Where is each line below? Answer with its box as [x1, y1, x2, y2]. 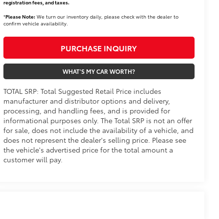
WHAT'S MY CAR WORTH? [63, 66, 135, 75]
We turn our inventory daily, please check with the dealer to [35, 12, 178, 20]
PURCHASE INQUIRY [61, 42, 137, 53]
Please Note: [5, 12, 35, 20]
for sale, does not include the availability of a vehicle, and [3, 125, 194, 135]
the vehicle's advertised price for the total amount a [3, 144, 173, 154]
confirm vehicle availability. [3, 19, 68, 27]
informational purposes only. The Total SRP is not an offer [3, 115, 192, 125]
